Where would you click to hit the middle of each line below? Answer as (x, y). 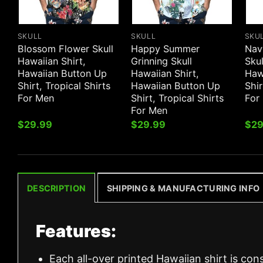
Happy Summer (166, 48)
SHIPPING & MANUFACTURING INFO (183, 188)
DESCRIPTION (57, 188)
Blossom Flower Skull (65, 48)
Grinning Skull (162, 61)
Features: (76, 231)
